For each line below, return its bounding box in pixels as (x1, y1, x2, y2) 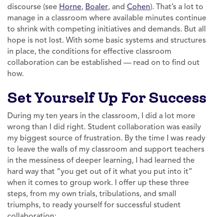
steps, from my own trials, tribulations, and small (7, 188, 176, 199)
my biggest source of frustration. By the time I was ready (7, 133, 205, 143)
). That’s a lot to (150, 1, 203, 12)
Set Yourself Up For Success (7, 88, 206, 107)
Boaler (85, 1, 108, 12)
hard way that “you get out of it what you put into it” (7, 166, 192, 176)
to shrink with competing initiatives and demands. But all (7, 24, 206, 34)
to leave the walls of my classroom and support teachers (7, 144, 204, 154)
